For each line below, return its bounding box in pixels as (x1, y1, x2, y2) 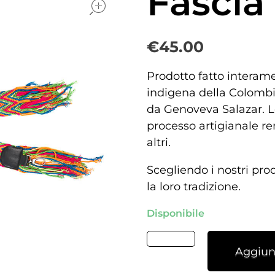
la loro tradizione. (147, 180, 241, 193)
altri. (147, 136, 171, 149)
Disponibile (147, 207, 204, 219)
